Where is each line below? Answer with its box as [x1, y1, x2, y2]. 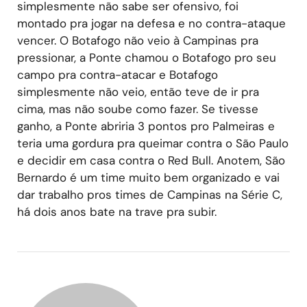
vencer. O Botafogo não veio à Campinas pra [17, 32, 258, 48]
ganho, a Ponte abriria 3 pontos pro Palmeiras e [17, 118, 275, 134]
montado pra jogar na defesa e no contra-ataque [17, 15, 286, 31]
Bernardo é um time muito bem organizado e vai [17, 169, 280, 185]
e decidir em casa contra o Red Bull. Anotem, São [17, 152, 285, 168]
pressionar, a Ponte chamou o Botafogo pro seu [17, 49, 276, 65]
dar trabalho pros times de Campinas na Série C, [17, 186, 282, 202]
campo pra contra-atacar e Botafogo [17, 66, 218, 82]
